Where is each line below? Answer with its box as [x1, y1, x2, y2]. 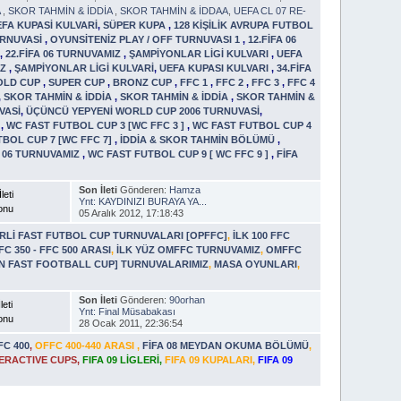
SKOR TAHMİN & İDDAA [120, 4, 229, 16]
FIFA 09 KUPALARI [165, 354, 253, 365]
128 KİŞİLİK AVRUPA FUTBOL [174, 19, 314, 30]
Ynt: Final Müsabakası [78, 305, 175, 317]
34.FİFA [277, 62, 312, 73]
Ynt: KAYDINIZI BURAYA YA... [78, 195, 207, 207]
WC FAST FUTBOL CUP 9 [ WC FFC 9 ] [88, 148, 272, 159]
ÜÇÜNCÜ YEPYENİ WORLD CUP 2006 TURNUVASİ [26, 105, 260, 116]
